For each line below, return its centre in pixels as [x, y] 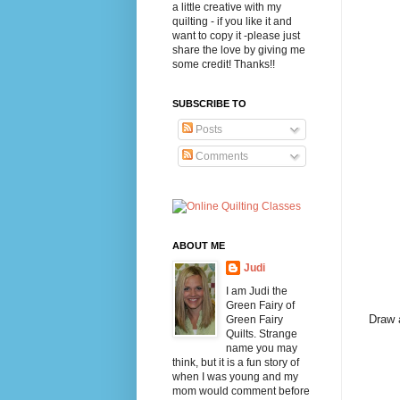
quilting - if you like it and [232, 21]
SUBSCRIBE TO [209, 103]
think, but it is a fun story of [235, 362]
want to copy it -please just [236, 35]
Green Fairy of [260, 305]
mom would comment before [241, 391]
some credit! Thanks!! [223, 64]
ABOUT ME [198, 245]
